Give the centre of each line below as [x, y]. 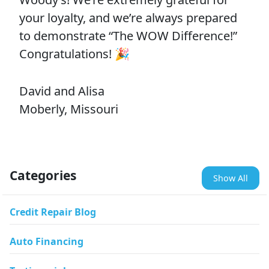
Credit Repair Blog [53, 212]
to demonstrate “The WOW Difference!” [128, 36]
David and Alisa [62, 91]
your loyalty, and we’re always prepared [128, 18]
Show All [231, 178]
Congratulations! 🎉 [74, 54]
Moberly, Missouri [69, 109]
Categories [43, 175]
